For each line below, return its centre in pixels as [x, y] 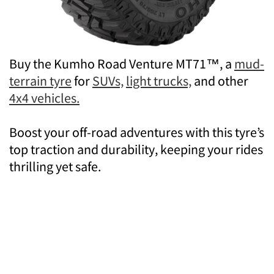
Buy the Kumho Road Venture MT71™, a [122, 63]
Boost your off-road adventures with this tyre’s [137, 132]
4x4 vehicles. [44, 98]
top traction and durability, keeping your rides [136, 149]
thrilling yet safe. [55, 166]
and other [220, 80]
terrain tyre [40, 80]
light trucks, [159, 80]
